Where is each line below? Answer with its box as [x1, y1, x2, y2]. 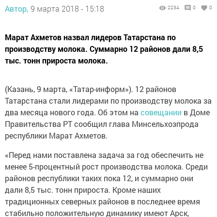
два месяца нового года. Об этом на [5, 107, 140, 117]
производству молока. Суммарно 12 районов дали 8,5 [5, 44, 203, 54]
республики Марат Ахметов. [5, 130, 108, 140]
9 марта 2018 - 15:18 [31, 3, 104, 14]
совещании [140, 107, 182, 117]
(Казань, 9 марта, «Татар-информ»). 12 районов [5, 84, 176, 94]
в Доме [182, 107, 210, 117]
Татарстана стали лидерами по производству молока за [5, 95, 212, 106]
